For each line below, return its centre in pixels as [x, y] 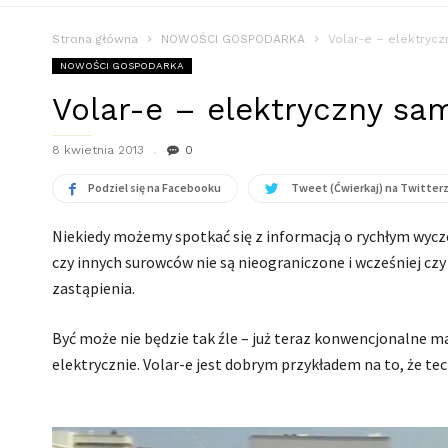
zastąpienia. [93, 288]
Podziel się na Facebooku [154, 187]
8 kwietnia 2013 [98, 150]
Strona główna [95, 39]
